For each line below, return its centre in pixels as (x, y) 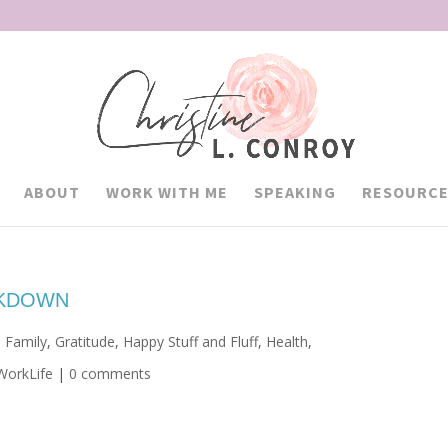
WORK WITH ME (166, 192)
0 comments (110, 373)
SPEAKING (294, 192)
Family (26, 341)
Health (287, 341)
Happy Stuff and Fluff (191, 341)
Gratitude (85, 341)
